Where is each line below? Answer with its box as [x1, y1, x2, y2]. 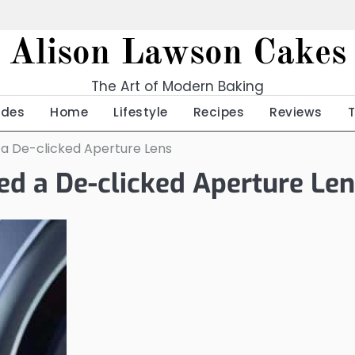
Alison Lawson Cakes [9, 36, 346, 72]
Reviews [269, 104, 323, 120]
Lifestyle [113, 104, 168, 120]
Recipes [193, 104, 244, 120]
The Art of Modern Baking [91, 77, 264, 96]
